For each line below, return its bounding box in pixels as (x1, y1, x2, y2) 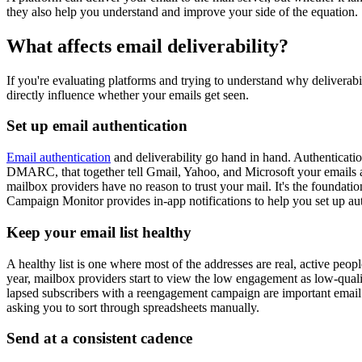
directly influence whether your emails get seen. (6, 87, 249, 102)
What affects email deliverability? (6, 35, 288, 57)
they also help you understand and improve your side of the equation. (6, 4, 358, 19)
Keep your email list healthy (6, 223, 192, 241)
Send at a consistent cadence (6, 330, 192, 347)
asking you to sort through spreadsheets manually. (6, 300, 259, 314)
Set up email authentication (6, 117, 187, 135)
